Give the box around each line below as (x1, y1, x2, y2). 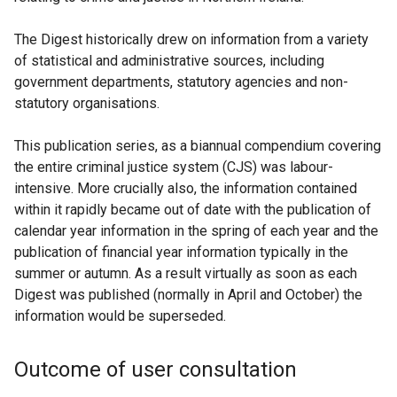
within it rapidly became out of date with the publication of (14, 201, 371, 218)
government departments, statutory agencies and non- (14, 74, 348, 90)
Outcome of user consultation (14, 357, 297, 382)
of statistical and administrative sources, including (14, 52, 324, 69)
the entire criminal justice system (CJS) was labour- (14, 159, 333, 175)
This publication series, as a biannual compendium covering (14, 137, 381, 154)
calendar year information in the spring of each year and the (14, 222, 378, 239)
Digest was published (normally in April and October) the (14, 286, 362, 303)
